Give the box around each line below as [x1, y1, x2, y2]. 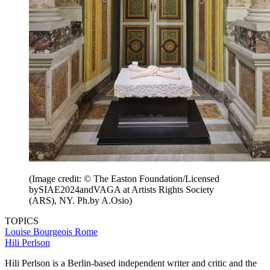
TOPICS [5, 215, 39, 226]
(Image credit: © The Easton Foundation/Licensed [29, 173, 219, 184]
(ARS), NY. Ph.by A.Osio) [29, 195, 132, 206]
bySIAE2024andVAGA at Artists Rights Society [29, 184, 214, 195]
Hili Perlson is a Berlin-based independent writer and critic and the [5, 257, 257, 268]
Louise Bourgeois [5, 226, 75, 237]
